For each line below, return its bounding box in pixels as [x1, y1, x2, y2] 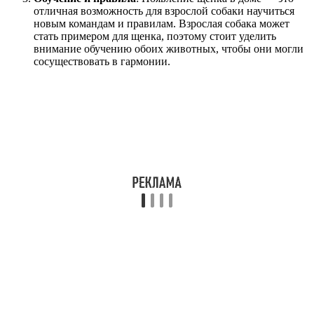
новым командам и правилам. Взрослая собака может [34, 17, 289, 29]
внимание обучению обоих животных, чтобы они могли [34, 42, 303, 55]
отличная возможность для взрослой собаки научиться [34, 4, 294, 17]
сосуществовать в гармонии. [34, 55, 170, 67]
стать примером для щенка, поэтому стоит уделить [34, 29, 276, 42]
